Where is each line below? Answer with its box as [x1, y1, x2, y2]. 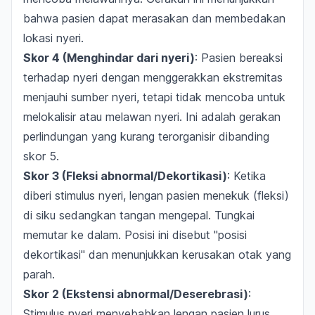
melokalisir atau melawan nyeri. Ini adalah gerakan [23, 110, 281, 124]
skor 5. [23, 149, 59, 163]
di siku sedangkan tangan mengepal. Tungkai [23, 208, 255, 222]
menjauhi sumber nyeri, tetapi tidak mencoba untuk [23, 90, 285, 104]
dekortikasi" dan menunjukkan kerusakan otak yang [23, 247, 291, 262]
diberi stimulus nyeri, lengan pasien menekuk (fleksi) [23, 188, 289, 202]
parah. [23, 267, 55, 281]
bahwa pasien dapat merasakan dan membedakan [23, 11, 285, 25]
